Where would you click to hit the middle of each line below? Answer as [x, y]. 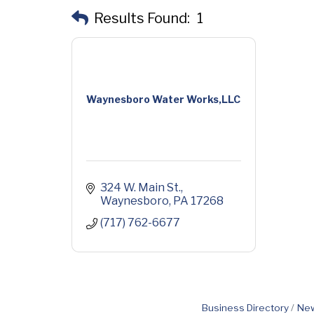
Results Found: [142, 18]
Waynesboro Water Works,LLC [164, 100]
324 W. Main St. [141, 188]
